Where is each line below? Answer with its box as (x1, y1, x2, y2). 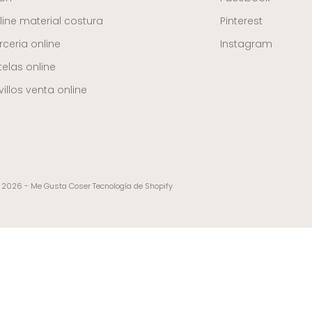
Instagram (220, 37, 273, 52)
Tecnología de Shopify (92, 180, 173, 192)
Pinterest (220, 14, 263, 29)
